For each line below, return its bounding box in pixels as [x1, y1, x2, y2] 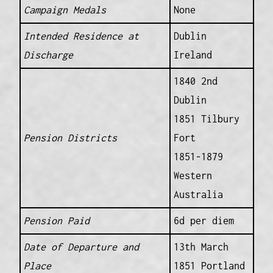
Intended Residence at [23, 30, 139, 42]
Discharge [23, 49, 73, 61]
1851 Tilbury [173, 113, 239, 125]
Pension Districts [23, 132, 117, 144]
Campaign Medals [23, 4, 106, 16]
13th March [173, 241, 229, 253]
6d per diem [173, 215, 234, 227]
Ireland [173, 49, 212, 61]
